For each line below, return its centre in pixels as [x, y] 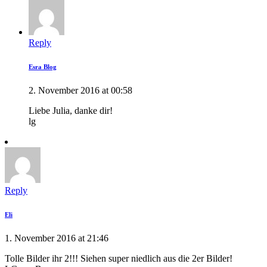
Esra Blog [43, 67]
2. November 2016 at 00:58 [80, 91]
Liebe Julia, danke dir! [71, 111]
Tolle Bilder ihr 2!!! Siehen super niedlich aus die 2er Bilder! [119, 259]
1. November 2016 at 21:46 [57, 238]
